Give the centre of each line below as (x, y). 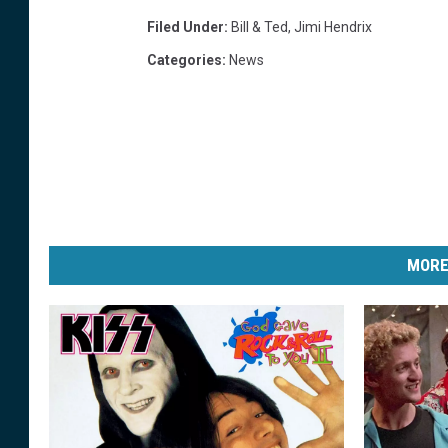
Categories (184, 60)
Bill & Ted (259, 27)
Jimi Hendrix (333, 27)
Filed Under (185, 27)
